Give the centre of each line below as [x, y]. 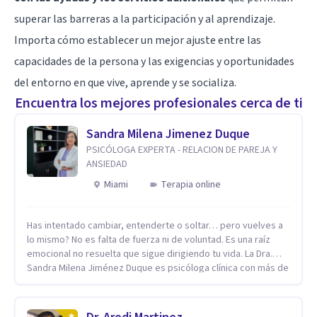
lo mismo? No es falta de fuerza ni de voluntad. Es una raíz [149, 240]
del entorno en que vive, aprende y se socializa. [125, 82]
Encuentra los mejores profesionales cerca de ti [158, 103]
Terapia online [191, 184]
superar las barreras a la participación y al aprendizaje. [145, 19]
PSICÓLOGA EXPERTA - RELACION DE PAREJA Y [182, 150]
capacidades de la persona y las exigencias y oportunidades [154, 61]
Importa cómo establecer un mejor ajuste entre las [138, 40]
